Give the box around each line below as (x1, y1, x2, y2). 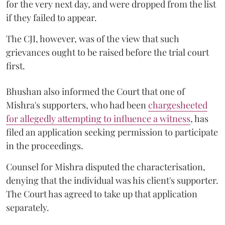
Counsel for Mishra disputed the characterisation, (6, 160, 205, 173)
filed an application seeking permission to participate (6, 126, 218, 138)
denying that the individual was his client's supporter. (6, 174, 218, 186)
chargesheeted (148, 98, 207, 111)
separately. (6, 201, 49, 213)
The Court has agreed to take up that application (6, 187, 197, 200)
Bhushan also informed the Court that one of (6, 85, 185, 97)
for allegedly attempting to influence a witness (6, 112, 190, 125)
